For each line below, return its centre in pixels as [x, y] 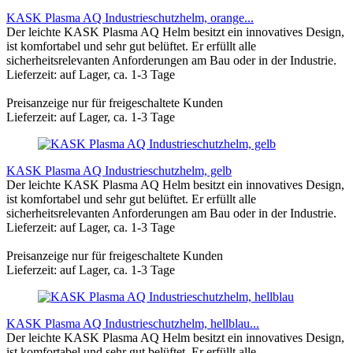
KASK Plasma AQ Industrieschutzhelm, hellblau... [133, 323]
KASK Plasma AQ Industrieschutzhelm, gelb [119, 170]
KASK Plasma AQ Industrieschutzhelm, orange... [130, 17]
